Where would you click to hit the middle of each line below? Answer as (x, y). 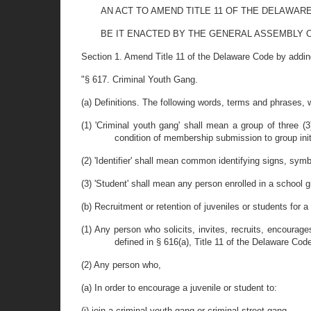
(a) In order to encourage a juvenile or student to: (179, 288)
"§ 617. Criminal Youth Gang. (140, 79)
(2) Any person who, (121, 265)
